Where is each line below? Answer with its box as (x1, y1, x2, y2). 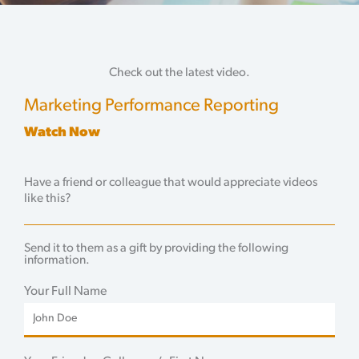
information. (24, 253, 90, 267)
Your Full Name (24, 284, 107, 298)
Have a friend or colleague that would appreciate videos (24, 175, 317, 189)
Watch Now (24, 125, 100, 139)
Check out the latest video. (109, 66, 250, 79)
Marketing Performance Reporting (24, 96, 279, 115)
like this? (24, 192, 71, 205)
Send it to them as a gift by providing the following (24, 241, 288, 255)
